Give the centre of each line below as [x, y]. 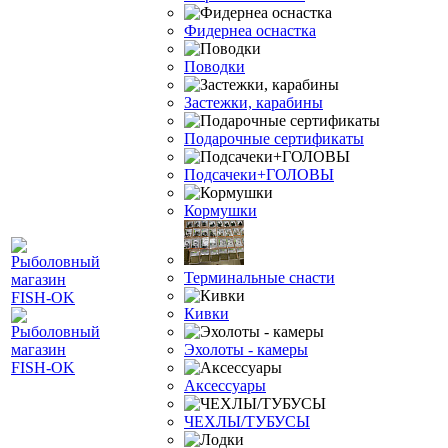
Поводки [214, 66]
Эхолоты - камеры [246, 349]
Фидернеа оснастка [250, 30]
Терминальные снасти [259, 277]
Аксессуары [225, 385]
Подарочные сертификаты [274, 138]
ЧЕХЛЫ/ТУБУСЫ [247, 421]
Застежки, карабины [253, 102]
